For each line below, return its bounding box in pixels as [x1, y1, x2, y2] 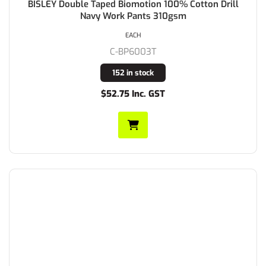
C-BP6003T [110, 45, 156, 58]
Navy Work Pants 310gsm [80, 9, 186, 22]
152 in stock [112, 67, 154, 78]
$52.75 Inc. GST [101, 87, 165, 100]
